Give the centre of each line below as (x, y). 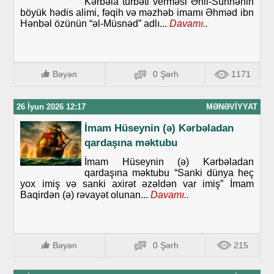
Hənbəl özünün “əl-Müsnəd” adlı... (94, 24)
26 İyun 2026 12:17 (51, 106)
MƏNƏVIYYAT (231, 106)
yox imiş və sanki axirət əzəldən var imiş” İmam (137, 183)
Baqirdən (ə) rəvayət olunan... (84, 194)
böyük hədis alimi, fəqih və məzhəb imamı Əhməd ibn (137, 13)
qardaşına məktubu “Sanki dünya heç (169, 172)
